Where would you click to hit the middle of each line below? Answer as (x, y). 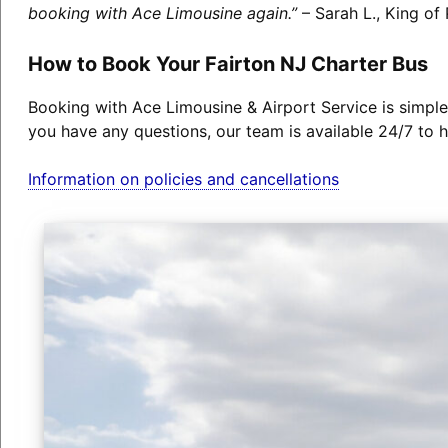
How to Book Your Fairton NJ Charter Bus (227, 63)
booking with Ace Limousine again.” (162, 12)
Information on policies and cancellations (183, 178)
